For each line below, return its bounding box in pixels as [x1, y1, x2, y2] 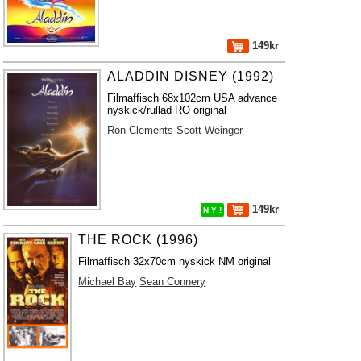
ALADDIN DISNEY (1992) [107, 69, 275, 83]
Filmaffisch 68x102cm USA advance [107, 92, 278, 104]
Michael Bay [78, 276, 137, 288]
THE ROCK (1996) [78, 233, 199, 247]
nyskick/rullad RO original [107, 104, 227, 116]
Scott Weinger [176, 124, 243, 136]
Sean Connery [139, 276, 206, 288]
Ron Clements [107, 124, 174, 136]
